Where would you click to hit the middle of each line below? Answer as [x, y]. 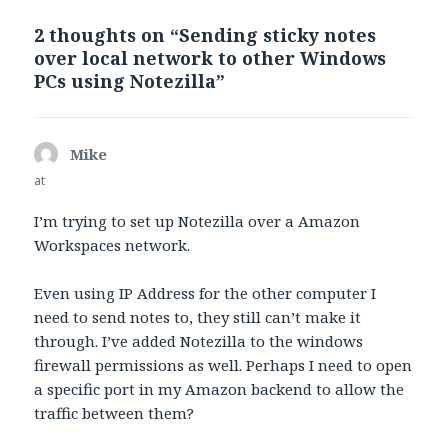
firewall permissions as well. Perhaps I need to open [223, 365]
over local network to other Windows [210, 57]
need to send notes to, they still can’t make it [198, 317]
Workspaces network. [112, 245]
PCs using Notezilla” [130, 80]
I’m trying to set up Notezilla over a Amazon [197, 221]
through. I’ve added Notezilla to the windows [199, 341]
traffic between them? [114, 413]
